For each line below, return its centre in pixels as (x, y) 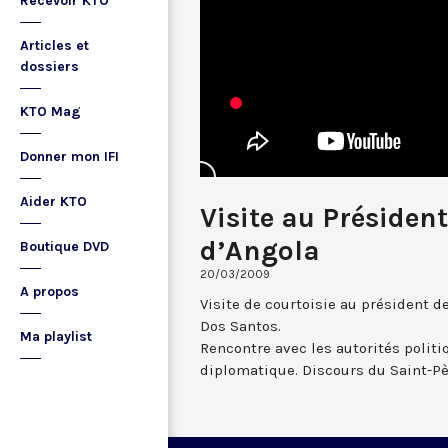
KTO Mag (50, 111)
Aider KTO (53, 201)
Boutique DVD (64, 246)
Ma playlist (56, 336)
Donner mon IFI (69, 156)
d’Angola (260, 250)
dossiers (49, 66)
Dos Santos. (240, 325)
